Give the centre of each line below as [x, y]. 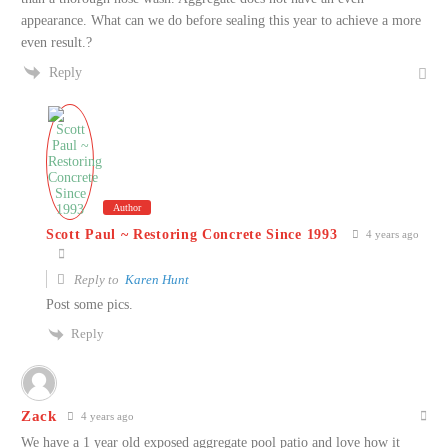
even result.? [56, 42]
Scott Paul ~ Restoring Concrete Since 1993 [192, 234]
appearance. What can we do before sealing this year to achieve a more [221, 20]
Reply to [98, 280]
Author [127, 208]
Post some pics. [89, 305]
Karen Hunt [157, 280]
